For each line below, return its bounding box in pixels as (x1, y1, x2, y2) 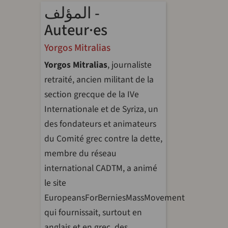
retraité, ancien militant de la (44, 73, 154, 86)
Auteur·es (44, 19, 107, 41)
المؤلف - (44, 2, 92, 24)
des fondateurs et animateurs (44, 118, 156, 130)
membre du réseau (44, 147, 117, 160)
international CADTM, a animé (44, 162, 157, 175)
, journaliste (107, 59, 152, 71)
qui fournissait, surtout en (44, 206, 142, 219)
